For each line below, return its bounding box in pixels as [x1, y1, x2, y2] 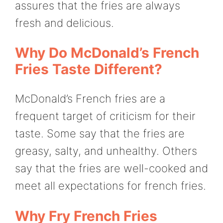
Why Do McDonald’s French [15, 44, 199, 62]
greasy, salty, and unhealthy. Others [15, 144, 197, 158]
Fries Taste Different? [15, 61, 162, 78]
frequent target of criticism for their [15, 110, 196, 123]
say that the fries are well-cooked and [15, 162, 208, 175]
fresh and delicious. [15, 16, 114, 29]
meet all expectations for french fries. [15, 179, 206, 193]
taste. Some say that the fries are [15, 127, 185, 140]
